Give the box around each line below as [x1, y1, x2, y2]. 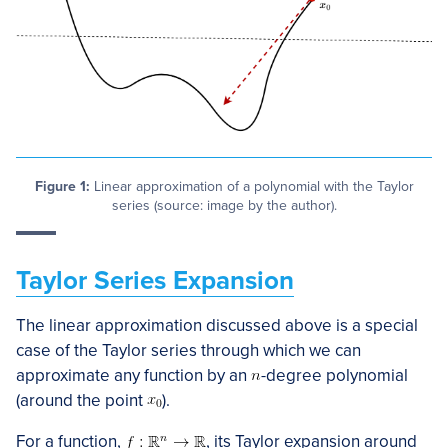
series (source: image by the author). [111, 197, 337, 214]
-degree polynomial [261, 365, 408, 386]
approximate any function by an [16, 365, 251, 386]
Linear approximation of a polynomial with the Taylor [89, 178, 414, 195]
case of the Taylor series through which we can [16, 340, 361, 361]
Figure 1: [34, 178, 90, 195]
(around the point [16, 390, 147, 411]
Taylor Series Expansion [16, 265, 294, 296]
